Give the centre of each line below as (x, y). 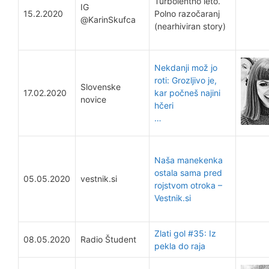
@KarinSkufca (108, 20)
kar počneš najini (187, 93)
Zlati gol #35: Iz (185, 233)
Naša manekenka (189, 160)
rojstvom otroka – (188, 185)
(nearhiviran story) (190, 26)
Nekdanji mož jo (186, 68)
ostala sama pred (188, 173)
